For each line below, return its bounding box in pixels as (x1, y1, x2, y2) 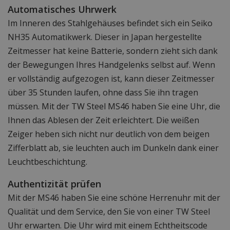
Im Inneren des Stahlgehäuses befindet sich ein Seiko (8, 17, 213, 29)
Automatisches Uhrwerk (8, 3, 117, 16)
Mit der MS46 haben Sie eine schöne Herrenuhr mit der (8, 192, 220, 204)
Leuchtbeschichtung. (8, 156, 87, 168)
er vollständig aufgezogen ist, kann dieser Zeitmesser (8, 73, 215, 85)
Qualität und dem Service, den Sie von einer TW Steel (8, 206, 210, 218)
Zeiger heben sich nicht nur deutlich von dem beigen (8, 128, 209, 140)
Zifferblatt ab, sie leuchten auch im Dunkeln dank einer (8, 142, 219, 154)
